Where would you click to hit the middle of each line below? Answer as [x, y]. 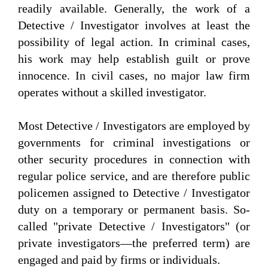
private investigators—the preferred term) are [134, 243]
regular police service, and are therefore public [134, 176]
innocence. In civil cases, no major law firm [134, 76]
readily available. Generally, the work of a [134, 9]
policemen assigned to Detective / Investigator [134, 193]
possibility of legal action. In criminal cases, [134, 42]
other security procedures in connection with [134, 159]
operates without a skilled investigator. [112, 92]
